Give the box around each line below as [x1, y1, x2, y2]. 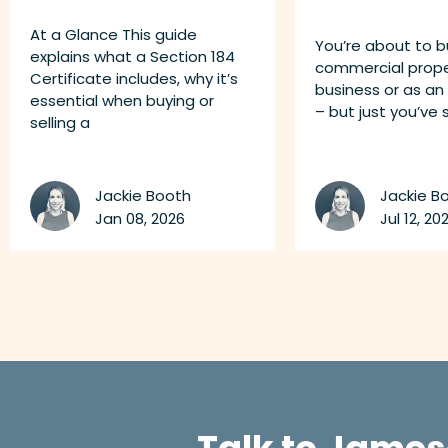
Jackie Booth [95, 184, 191, 206]
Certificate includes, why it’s [30, 68, 238, 89]
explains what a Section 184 [30, 46, 235, 67]
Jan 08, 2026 [95, 207, 185, 229]
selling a [30, 112, 90, 133]
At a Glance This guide [30, 24, 197, 45]
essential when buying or [30, 90, 214, 111]
